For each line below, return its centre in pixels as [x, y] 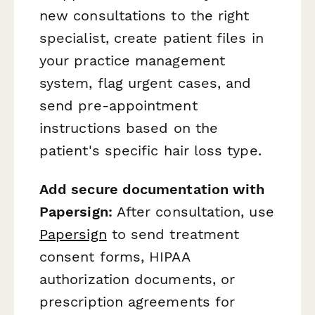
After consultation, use [193, 211]
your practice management [132, 60]
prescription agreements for [137, 301]
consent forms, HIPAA [115, 256]
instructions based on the [129, 128]
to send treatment [173, 234]
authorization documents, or [137, 279]
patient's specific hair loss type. [150, 150]
